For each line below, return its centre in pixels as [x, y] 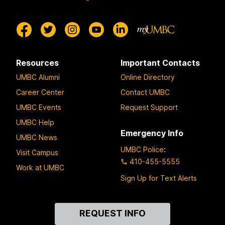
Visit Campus [37, 153]
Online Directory [148, 77]
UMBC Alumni [38, 77]
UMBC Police [142, 149]
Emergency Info [152, 133]
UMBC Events [39, 107]
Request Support [149, 107]
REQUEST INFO [112, 213]
